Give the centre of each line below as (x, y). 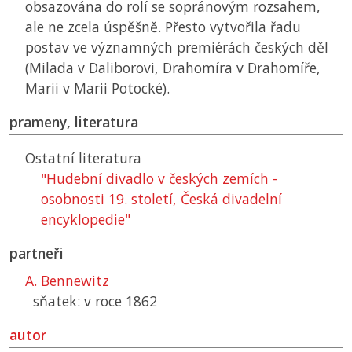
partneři (37, 253)
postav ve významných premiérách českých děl (177, 48)
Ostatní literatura (83, 158)
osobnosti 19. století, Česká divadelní (161, 199)
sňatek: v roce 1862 (95, 301)
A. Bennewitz (67, 281)
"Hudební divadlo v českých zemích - (159, 179)
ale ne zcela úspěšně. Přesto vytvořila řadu (163, 27)
